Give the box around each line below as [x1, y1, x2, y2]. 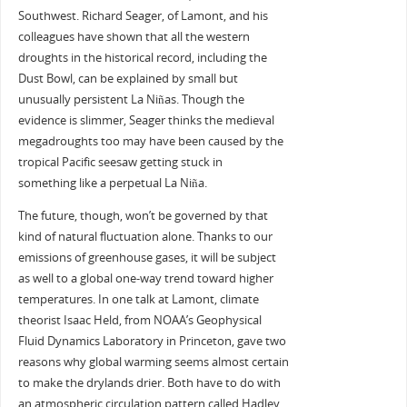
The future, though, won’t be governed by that [17, 207, 268, 223]
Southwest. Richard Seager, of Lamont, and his [17, 7, 268, 24]
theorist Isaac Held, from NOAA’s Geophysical [17, 312, 262, 328]
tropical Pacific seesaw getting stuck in [17, 154, 223, 170]
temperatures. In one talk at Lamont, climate [17, 291, 259, 307]
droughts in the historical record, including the [17, 49, 267, 65]
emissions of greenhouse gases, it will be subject [17, 249, 276, 265]
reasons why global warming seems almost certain [17, 353, 289, 370]
